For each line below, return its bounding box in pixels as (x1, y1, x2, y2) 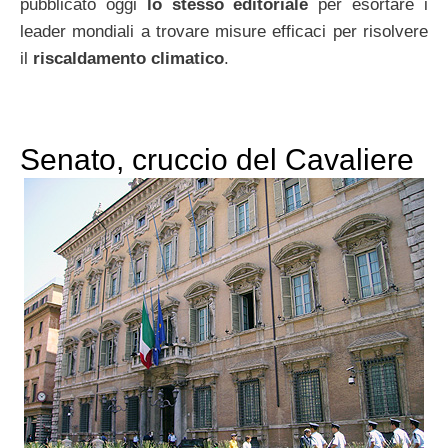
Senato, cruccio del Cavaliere (20, 143, 414, 177)
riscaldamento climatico (33, 49, 224, 69)
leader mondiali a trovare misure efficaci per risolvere (20, 22, 428, 42)
